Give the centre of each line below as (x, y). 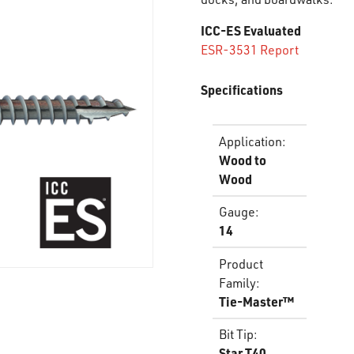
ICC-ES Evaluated (251, 30)
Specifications (242, 90)
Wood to (243, 160)
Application (250, 141)
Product (241, 264)
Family (237, 282)
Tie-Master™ (256, 301)
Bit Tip (236, 334)
